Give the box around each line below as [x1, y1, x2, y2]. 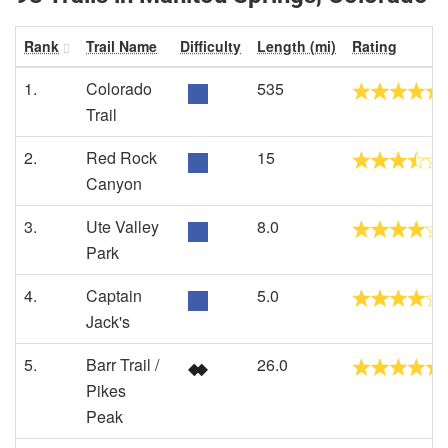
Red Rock [86, 146, 157, 169]
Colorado [86, 77, 152, 100]
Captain [86, 284, 142, 307]
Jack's [86, 310, 130, 333]
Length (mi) [257, 36, 336, 56]
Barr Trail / [86, 353, 159, 376]
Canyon [86, 172, 142, 195]
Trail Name [86, 36, 157, 56]
